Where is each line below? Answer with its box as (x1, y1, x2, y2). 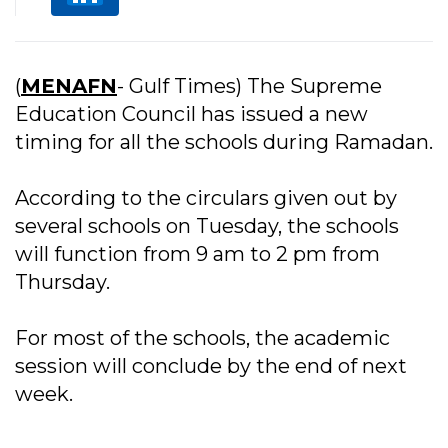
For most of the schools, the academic (15, 326, 390, 351)
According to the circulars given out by (15, 186, 397, 211)
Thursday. (15, 270, 110, 295)
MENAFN (21, 74, 117, 99)
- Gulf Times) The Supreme (117, 74, 382, 99)
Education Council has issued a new (15, 102, 368, 127)
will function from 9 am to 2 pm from (15, 242, 380, 267)
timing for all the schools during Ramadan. (15, 130, 433, 155)
